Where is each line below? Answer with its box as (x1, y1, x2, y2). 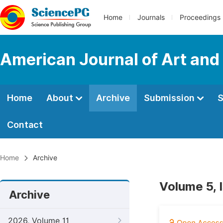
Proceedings (180, 13, 221, 21)
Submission (144, 93, 197, 103)
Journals (137, 13, 165, 21)
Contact (7, 119, 43, 130)
